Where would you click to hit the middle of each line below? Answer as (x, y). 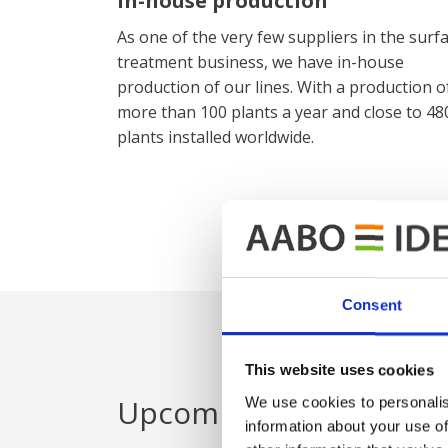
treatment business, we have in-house (260, 62)
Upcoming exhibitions (273, 412)
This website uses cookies (339, 370)
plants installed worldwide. (215, 137)
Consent (372, 305)
